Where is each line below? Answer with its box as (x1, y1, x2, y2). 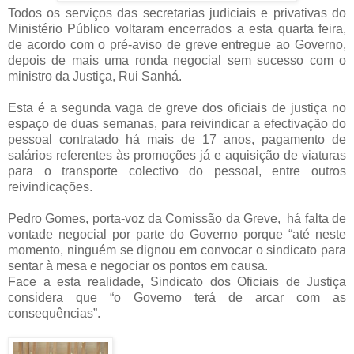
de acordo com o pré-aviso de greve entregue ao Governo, (8, 37, 346, 51)
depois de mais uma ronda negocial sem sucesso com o (8, 53, 346, 67)
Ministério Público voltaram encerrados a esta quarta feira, (8, 21, 346, 36)
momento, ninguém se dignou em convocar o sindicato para (8, 243, 346, 257)
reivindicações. (8, 179, 92, 194)
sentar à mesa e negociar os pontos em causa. (8, 258, 268, 273)
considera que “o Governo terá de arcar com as (8, 290, 346, 304)
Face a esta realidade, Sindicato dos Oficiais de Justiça (8, 274, 346, 288)
